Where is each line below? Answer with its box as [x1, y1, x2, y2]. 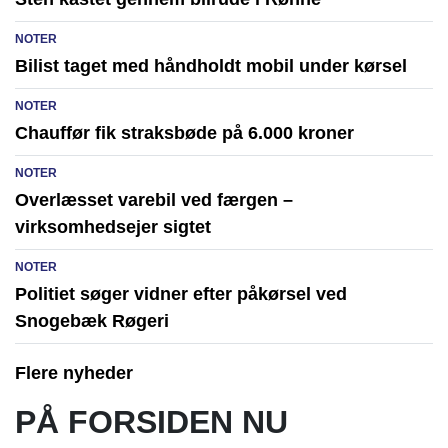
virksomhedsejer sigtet [15, 217, 211, 238]
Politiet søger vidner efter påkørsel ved [15, 284, 347, 305]
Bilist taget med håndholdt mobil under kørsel [15, 56, 407, 77]
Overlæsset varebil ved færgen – [15, 190, 293, 211]
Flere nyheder [15, 363, 133, 384]
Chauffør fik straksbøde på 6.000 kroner [15, 123, 354, 144]
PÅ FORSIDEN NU [15, 404, 288, 441]
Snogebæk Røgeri [15, 311, 169, 332]
